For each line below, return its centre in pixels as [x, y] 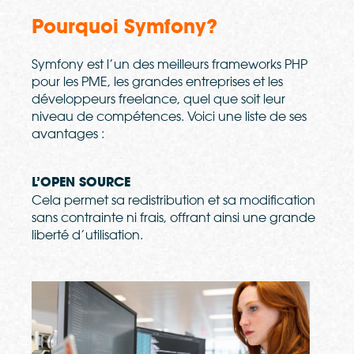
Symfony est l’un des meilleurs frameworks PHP [169, 64]
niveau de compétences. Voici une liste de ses [169, 117]
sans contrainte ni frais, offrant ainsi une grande [173, 218]
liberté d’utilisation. [87, 235]
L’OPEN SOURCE [81, 183]
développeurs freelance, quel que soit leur [158, 99]
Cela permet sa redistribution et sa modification [173, 200]
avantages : [70, 134]
